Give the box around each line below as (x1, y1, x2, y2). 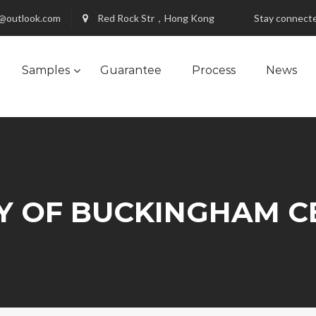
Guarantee (100, 63, 162, 77)
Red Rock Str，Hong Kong (95, 12, 214, 24)
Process (192, 63, 236, 77)
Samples (22, 63, 70, 77)
